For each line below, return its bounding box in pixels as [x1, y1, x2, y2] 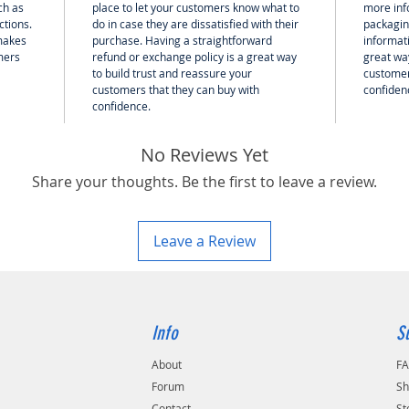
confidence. [92, 98, 151, 113]
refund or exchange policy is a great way [92, 48, 297, 64]
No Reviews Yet [141, 142, 268, 167]
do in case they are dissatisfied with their [92, 16, 299, 31]
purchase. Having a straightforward [92, 32, 272, 47]
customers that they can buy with [92, 81, 259, 97]
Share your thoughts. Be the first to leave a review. [32, 171, 377, 192]
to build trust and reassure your [92, 65, 252, 80]
